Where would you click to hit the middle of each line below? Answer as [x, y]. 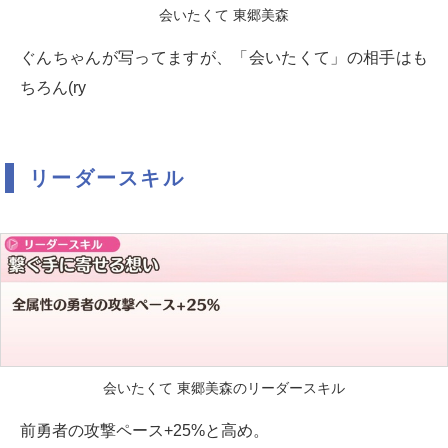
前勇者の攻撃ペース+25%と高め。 [144, 430]
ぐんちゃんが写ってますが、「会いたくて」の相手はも [224, 57]
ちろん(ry [53, 87]
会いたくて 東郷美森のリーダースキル [224, 388]
